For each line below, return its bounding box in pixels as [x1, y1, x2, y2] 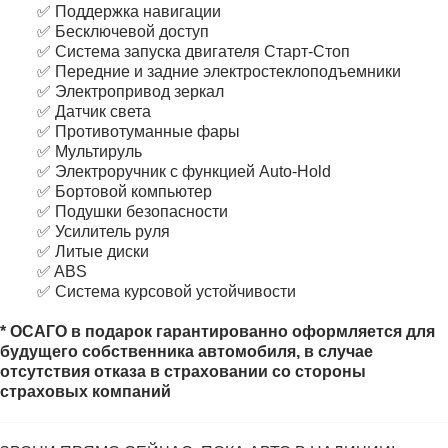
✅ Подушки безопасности [37, 203, 228, 220]
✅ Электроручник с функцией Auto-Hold [37, 163, 331, 180]
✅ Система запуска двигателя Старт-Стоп [37, 43, 350, 60]
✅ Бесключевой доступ [37, 23, 209, 40]
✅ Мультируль [37, 143, 142, 160]
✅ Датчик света [37, 103, 151, 120]
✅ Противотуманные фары [37, 123, 240, 140]
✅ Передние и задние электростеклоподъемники [37, 63, 401, 80]
